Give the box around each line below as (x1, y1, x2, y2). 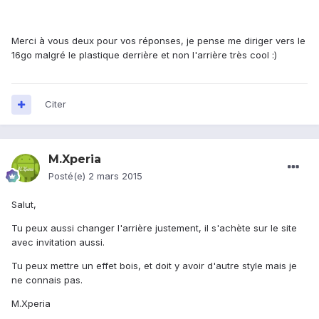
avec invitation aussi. (11, 236, 105, 249)
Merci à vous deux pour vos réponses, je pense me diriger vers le (11, 35, 305, 47)
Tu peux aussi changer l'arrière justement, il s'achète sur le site (11, 222, 297, 234)
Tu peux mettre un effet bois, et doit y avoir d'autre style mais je (11, 260, 297, 272)
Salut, (11, 199, 36, 211)
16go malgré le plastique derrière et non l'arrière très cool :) (11, 49, 277, 61)
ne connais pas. (11, 274, 83, 286)
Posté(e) (48, 170, 88, 182)
